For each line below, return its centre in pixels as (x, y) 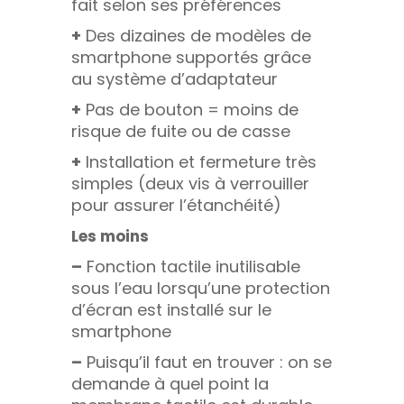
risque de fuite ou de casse (181, 131)
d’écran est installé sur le (171, 309)
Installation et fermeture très (199, 161)
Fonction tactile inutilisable (191, 266)
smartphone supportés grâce (191, 57)
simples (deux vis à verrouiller (190, 183)
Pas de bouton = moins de (190, 109)
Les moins (110, 236)
